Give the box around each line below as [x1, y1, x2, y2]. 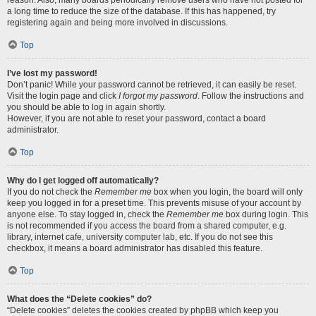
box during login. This [224, 209, 308, 219]
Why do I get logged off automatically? [7, 176, 159, 186]
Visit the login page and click [7, 91, 119, 101]
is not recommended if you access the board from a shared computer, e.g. [7, 221, 286, 231]
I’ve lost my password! [7, 68, 97, 78]
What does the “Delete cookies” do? [7, 294, 152, 304]
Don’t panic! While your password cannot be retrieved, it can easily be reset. [7, 80, 296, 90]
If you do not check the [7, 187, 95, 197]
